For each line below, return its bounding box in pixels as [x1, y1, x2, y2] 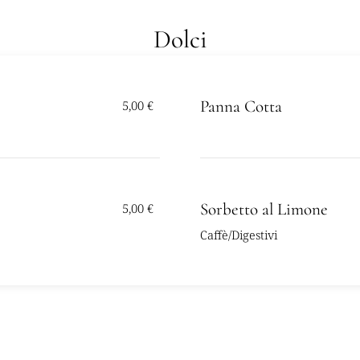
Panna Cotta [200, 96, 283, 117]
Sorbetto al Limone [200, 198, 329, 219]
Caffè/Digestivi [200, 227, 278, 243]
